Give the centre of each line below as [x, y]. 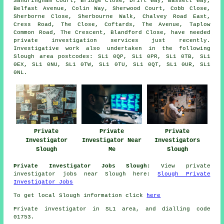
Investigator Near [112, 141]
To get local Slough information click [80, 196]
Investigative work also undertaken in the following [112, 49]
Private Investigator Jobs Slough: [82, 166]
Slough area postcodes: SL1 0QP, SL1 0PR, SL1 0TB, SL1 [112, 57]
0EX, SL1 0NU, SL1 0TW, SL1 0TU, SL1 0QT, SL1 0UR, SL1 [112, 65]
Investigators [177, 141]
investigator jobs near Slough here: [86, 174]
